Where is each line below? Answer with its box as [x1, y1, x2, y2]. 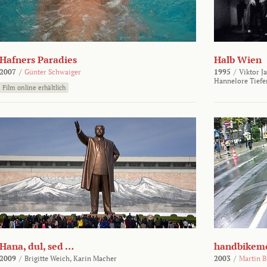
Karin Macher [73, 254, 117, 263]
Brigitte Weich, [24, 254, 72, 263]
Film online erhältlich [2, 83, 66, 92]
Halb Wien [214, 53, 262, 66]
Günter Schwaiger [24, 67, 81, 76]
